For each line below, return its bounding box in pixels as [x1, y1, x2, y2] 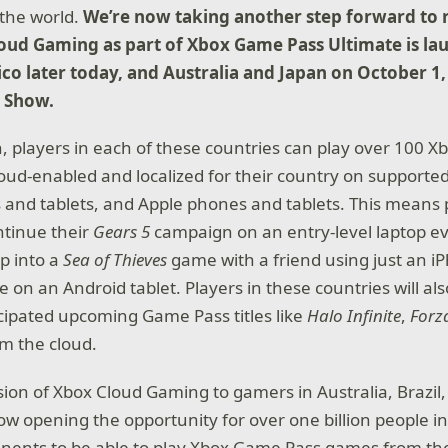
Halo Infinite [307, 304, 402, 328]
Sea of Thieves [63, 248, 168, 272]
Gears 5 [93, 220, 155, 244]
